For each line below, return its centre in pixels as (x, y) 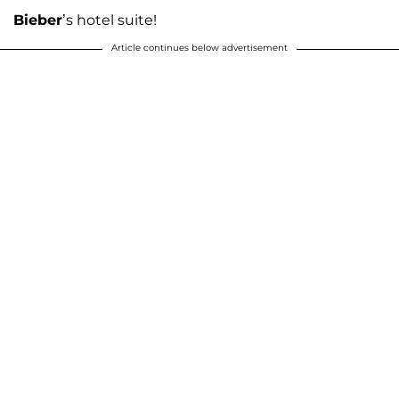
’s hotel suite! (110, 20)
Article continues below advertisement (199, 47)
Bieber (38, 20)
